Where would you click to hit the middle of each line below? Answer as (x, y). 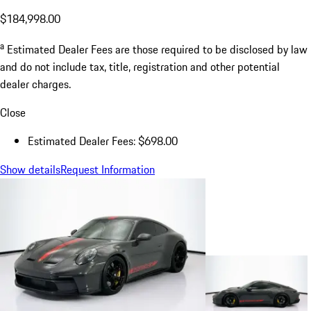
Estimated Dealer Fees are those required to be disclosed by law (157, 49)
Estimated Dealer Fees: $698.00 (103, 141)
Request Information (108, 169)
